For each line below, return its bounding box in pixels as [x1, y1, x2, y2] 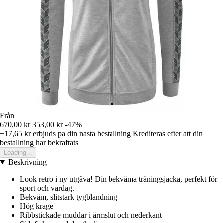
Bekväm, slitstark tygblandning [20, 192, 117, 201]
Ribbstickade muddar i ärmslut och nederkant [20, 210, 162, 219]
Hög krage [20, 201, 53, 210]
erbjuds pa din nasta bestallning [31, 129, 131, 138]
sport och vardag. [20, 183, 74, 192]
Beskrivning [8, 157, 47, 166]
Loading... [4, 148, 32, 156]
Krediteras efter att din [133, 129, 203, 138]
